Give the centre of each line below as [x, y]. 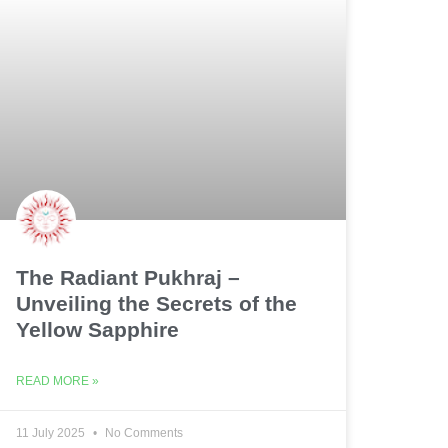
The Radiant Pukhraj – [128, 278]
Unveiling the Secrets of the [156, 304]
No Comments [142, 433]
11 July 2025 [52, 433]
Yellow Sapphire [97, 330]
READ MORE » [57, 381]
